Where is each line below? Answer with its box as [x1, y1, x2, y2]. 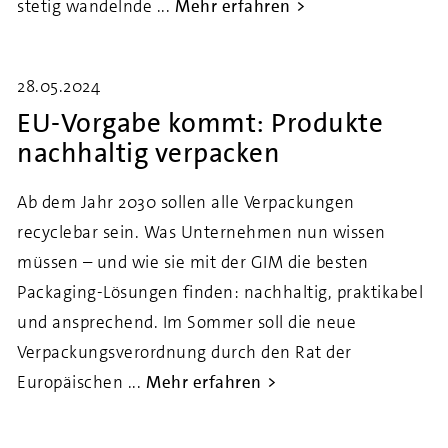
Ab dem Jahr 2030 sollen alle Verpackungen [17, 191, 355, 213]
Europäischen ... [17, 371, 141, 393]
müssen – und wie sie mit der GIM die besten [17, 251, 369, 273]
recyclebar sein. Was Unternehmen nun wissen [17, 221, 386, 243]
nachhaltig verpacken [17, 136, 280, 171]
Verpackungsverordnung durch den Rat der [17, 341, 352, 363]
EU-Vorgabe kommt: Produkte [17, 106, 383, 141]
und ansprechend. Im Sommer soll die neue [17, 311, 356, 333]
